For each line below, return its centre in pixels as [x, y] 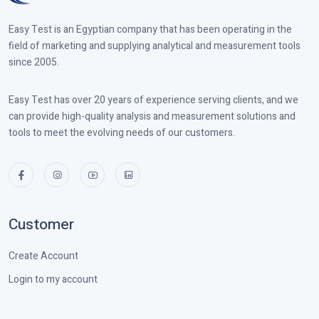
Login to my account [53, 279]
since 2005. [34, 62]
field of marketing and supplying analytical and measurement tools [155, 46]
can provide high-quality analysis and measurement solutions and [152, 116]
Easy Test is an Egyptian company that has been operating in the [150, 29]
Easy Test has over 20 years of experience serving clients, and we [153, 100]
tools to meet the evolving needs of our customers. [122, 132]
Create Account [43, 256]
